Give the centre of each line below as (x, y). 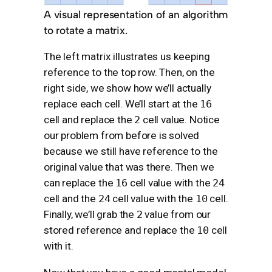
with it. (59, 246)
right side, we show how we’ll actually (127, 88)
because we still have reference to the (131, 151)
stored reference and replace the (121, 230)
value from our (177, 215)
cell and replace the (89, 120)
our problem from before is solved (122, 136)
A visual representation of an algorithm (136, 14)
